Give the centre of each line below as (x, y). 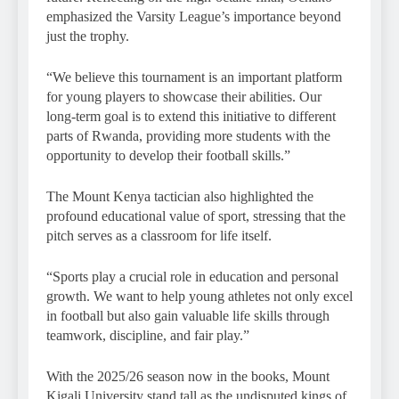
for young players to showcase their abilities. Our (184, 96)
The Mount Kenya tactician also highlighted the (180, 196)
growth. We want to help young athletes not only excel (199, 296)
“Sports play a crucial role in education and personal (192, 276)
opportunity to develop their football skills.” (168, 155)
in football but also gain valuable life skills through (188, 315)
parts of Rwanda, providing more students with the (188, 135)
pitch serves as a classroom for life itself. (159, 235)
